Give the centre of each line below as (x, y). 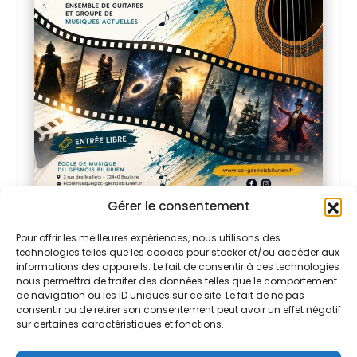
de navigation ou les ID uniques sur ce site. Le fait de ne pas (160, 296)
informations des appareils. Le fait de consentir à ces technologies (178, 267)
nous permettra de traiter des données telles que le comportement (177, 281)
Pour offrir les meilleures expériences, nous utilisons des (148, 238)
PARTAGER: (175, 244)
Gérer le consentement (178, 206)
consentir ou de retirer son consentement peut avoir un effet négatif (178, 310)
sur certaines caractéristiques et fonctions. (120, 324)
